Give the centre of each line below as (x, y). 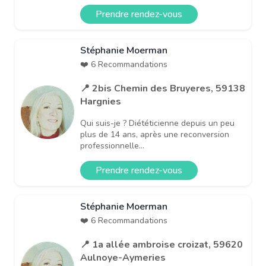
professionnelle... (112, 145)
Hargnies (101, 101)
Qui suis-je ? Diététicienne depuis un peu (157, 123)
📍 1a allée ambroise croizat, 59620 (161, 244)
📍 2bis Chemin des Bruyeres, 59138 (163, 88)
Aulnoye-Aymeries (123, 257)
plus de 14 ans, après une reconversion (155, 134)
